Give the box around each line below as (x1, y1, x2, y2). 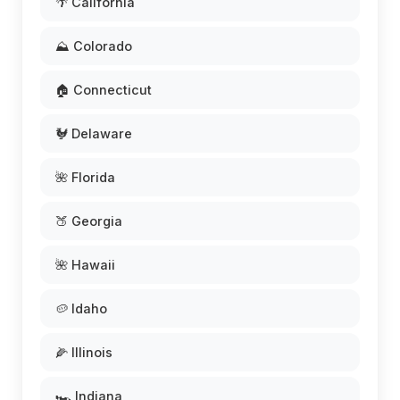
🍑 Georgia (55, 213, 122, 229)
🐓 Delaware (55, 126, 132, 142)
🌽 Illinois (55, 345, 112, 361)
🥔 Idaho (55, 301, 107, 317)
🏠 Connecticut (55, 82, 152, 98)
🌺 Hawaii (55, 257, 115, 273)
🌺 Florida (55, 170, 115, 186)
